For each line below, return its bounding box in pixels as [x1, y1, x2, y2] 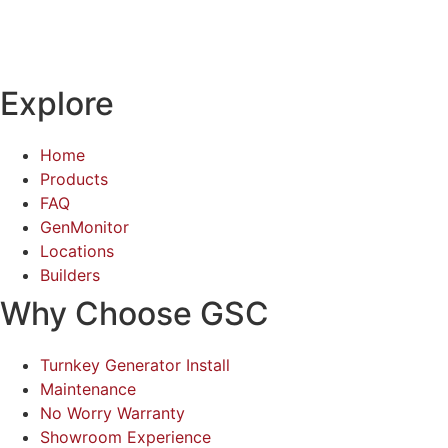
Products [40, 168, 108, 189]
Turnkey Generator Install [40, 354, 230, 375]
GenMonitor [40, 216, 129, 237]
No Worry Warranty [40, 402, 185, 423]
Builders [40, 264, 100, 285]
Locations [40, 240, 114, 261]
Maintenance [40, 378, 136, 399]
